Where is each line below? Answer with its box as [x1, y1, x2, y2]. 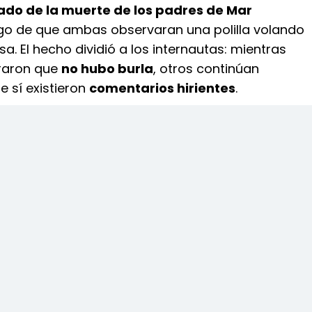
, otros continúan [153, 60, 259, 77]
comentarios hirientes [89, 79, 235, 97]
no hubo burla [61, 60, 153, 77]
